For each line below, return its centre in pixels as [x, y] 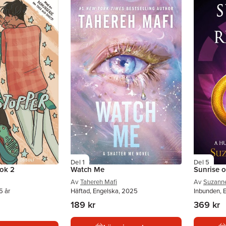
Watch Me [88, 169]
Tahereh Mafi [99, 182]
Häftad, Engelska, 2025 [104, 191]
